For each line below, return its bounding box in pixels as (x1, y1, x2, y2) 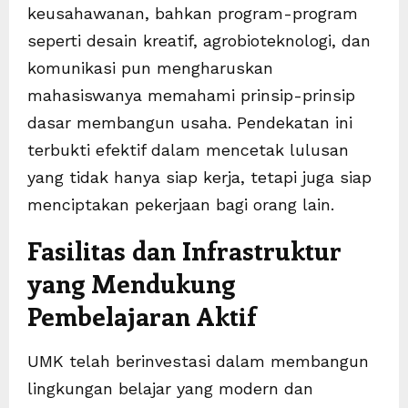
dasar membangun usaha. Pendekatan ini (27, 113, 352, 133)
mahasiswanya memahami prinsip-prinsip (27, 86, 355, 106)
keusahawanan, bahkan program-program (27, 4, 358, 24)
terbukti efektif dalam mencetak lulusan (27, 140, 349, 160)
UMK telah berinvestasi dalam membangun (27, 352, 369, 372)
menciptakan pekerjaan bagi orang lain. (27, 195, 334, 215)
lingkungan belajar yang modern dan (27, 379, 313, 399)
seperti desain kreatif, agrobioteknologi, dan (27, 31, 371, 51)
